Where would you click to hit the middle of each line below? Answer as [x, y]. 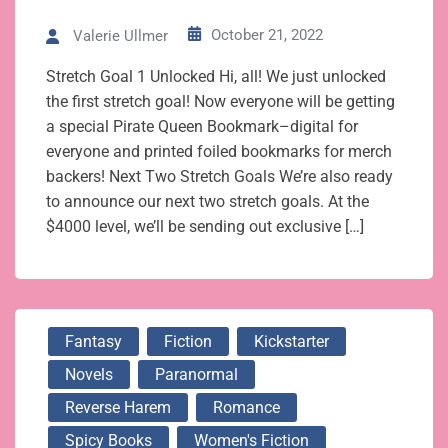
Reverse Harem [118, 408]
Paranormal [196, 375]
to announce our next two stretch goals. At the [207, 202]
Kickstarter [291, 342]
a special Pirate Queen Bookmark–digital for [202, 127]
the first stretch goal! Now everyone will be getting [220, 102]
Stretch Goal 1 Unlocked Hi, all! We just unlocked [216, 77]
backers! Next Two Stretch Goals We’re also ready [219, 177]
